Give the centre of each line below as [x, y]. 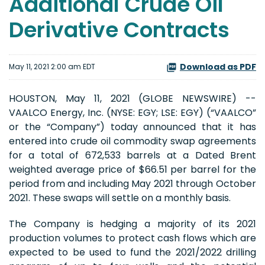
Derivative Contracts [119, 30]
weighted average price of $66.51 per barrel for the [132, 169]
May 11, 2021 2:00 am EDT [52, 67]
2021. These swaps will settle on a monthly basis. [121, 198]
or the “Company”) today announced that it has [132, 127]
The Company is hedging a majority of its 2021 [132, 224]
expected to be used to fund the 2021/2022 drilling [132, 252]
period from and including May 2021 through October [132, 183]
